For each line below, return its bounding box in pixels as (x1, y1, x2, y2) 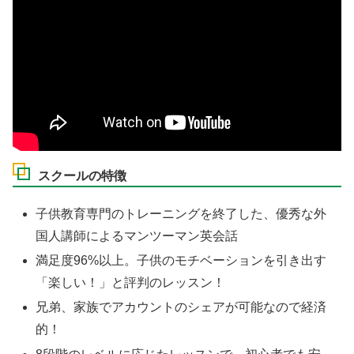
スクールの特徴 (38, 168, 126, 183)
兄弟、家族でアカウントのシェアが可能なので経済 (36, 300, 327, 314)
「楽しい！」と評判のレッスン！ (36, 276, 226, 290)
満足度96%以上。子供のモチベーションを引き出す (36, 254, 327, 268)
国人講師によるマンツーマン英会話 (36, 229, 239, 243)
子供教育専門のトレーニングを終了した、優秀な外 (36, 207, 327, 221)
